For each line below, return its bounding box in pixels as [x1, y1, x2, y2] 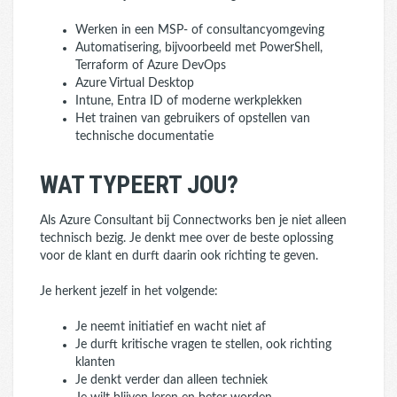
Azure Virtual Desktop [75, 77, 194, 90]
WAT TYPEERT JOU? [40, 170, 238, 199]
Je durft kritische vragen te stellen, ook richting [75, 339, 331, 351]
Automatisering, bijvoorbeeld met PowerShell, [75, 42, 323, 54]
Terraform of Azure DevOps [75, 59, 226, 72]
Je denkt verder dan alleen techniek [75, 374, 268, 386]
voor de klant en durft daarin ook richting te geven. [40, 250, 318, 262]
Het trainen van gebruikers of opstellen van [75, 113, 310, 125]
